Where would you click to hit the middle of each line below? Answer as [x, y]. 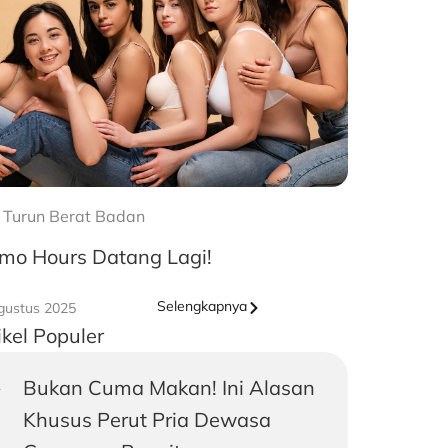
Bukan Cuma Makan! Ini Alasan [168, 388]
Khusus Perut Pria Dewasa [146, 420]
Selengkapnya [202, 306]
